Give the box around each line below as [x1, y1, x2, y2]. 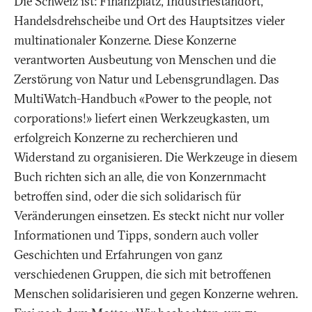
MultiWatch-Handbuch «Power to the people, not [14, 91, 272, 107]
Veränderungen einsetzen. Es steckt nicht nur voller [14, 208, 284, 224]
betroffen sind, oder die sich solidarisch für [14, 188, 241, 205]
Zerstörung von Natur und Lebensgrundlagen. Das [14, 71, 279, 88]
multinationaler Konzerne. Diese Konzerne [14, 32, 236, 49]
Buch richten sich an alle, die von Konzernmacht [14, 169, 266, 185]
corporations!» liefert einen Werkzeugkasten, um [14, 110, 270, 127]
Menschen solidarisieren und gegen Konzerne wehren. [14, 286, 298, 302]
